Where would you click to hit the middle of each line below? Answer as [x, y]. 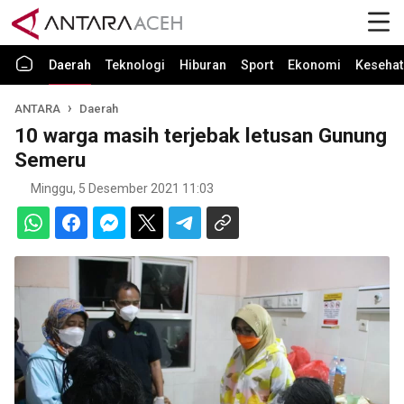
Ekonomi [314, 65]
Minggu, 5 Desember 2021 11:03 [122, 188]
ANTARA [39, 109]
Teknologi [135, 65]
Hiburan [203, 65]
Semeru [50, 160]
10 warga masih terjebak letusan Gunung [201, 135]
